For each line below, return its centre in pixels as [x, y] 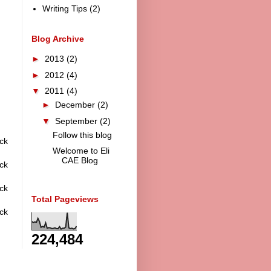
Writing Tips [64, 9]
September [77, 121]
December [76, 105]
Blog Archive [58, 38]
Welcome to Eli [81, 151]
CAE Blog [80, 161]
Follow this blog [82, 135]
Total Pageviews [65, 199]
